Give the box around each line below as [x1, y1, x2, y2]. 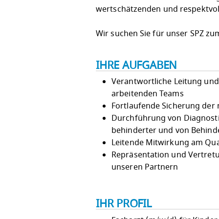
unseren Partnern [111, 161, 178, 174]
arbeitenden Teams [111, 88, 184, 100]
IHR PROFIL [96, 196, 152, 212]
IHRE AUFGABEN [96, 57, 177, 73]
